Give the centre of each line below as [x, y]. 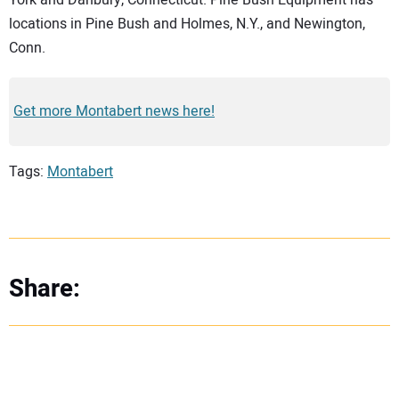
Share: [45, 289]
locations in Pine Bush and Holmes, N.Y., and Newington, [187, 24]
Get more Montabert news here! [114, 112]
